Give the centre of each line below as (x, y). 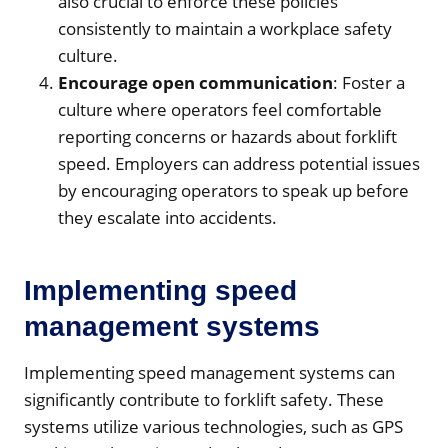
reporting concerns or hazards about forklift (227, 136)
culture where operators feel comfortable (220, 109)
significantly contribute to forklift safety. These (204, 399)
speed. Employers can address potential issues (239, 163)
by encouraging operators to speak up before (233, 190)
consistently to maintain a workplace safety (225, 28)
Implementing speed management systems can (209, 372)
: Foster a (369, 82)
